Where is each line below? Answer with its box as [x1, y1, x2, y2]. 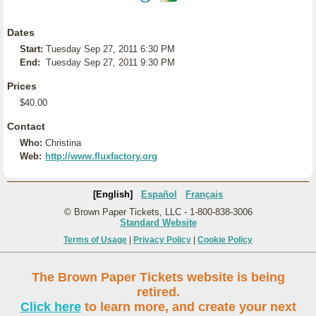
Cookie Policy [197, 235, 253, 245]
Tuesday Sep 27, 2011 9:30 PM [46, 57, 175, 68]
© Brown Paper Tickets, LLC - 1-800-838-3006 [63, 207, 253, 217]
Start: [20, 44, 43, 54]
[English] [93, 189, 133, 200]
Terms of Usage [63, 235, 127, 245]
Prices [7, 80, 37, 92]
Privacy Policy [133, 235, 191, 245]
